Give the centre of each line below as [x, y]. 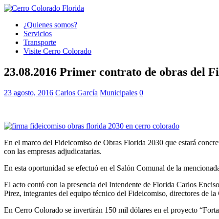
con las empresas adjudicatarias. [53, 151]
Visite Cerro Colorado [57, 51]
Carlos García [77, 92]
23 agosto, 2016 [29, 92]
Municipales [119, 92]
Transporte [40, 42]
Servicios [38, 33]
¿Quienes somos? [50, 25]
